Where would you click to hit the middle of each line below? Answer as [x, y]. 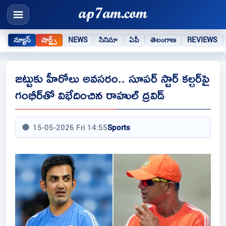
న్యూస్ [22, 40]
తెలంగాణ [163, 40]
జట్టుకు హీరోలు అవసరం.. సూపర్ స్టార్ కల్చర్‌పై [112, 78]
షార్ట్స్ [49, 40]
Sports [119, 127]
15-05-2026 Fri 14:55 [70, 127]
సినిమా [108, 40]
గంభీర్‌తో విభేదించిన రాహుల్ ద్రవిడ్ [90, 95]
